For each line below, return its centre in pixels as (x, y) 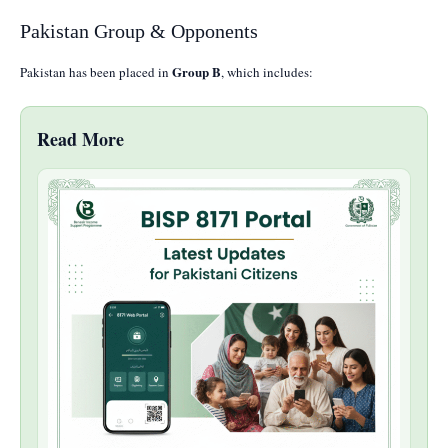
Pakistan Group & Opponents (139, 30)
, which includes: (267, 71)
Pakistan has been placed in (96, 71)
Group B (196, 71)
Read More (80, 138)
